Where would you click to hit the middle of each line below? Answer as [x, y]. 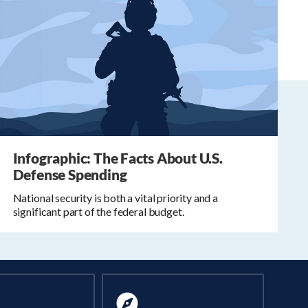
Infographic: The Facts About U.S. [118, 158]
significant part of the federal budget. [98, 212]
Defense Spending [70, 175]
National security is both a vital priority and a [115, 198]
